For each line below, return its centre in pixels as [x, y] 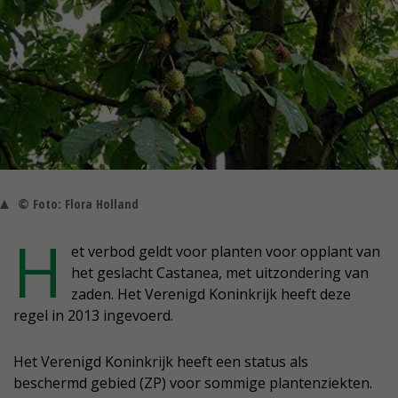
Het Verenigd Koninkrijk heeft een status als [161, 362]
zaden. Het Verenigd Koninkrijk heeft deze [211, 295]
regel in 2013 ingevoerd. [93, 316]
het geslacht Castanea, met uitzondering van [220, 273]
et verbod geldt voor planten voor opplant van [226, 252]
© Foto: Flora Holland [78, 204]
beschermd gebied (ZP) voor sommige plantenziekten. [193, 383]
